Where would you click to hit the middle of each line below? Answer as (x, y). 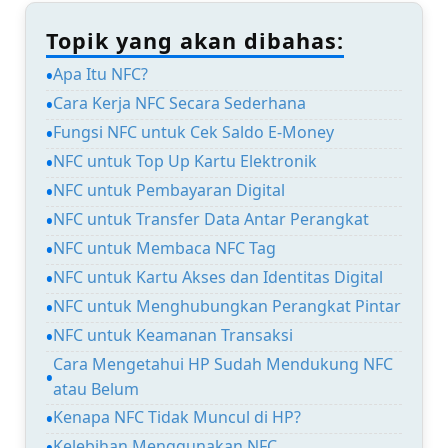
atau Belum (96, 388)
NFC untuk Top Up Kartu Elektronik (185, 161)
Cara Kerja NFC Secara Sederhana (179, 103)
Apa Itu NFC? (100, 74)
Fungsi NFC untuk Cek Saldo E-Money (193, 132)
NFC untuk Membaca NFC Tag (164, 248)
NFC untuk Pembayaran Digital (169, 190)
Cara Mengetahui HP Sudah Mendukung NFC (223, 363)
